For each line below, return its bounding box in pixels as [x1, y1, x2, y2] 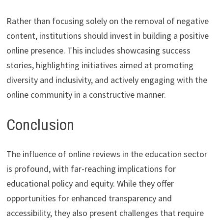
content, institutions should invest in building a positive [6, 29, 209, 41]
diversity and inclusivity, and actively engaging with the [6, 74, 207, 85]
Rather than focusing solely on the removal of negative [6, 15, 209, 27]
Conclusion [6, 115, 74, 134]
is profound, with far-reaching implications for [6, 163, 176, 175]
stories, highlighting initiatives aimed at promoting [6, 59, 193, 71]
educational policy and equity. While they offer [6, 178, 174, 190]
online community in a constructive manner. [6, 88, 166, 100]
